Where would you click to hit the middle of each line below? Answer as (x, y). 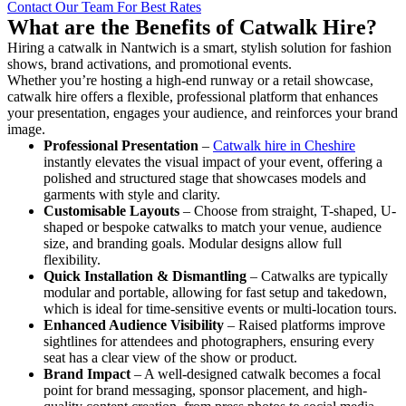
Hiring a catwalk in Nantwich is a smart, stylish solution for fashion (199, 47)
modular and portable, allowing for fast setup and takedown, (215, 292)
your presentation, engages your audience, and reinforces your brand (203, 112)
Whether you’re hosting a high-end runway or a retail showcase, (190, 80)
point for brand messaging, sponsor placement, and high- (205, 390)
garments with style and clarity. (132, 194)
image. (26, 129)
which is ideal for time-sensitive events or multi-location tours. (220, 308)
